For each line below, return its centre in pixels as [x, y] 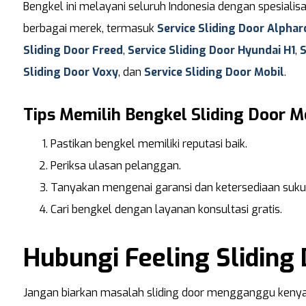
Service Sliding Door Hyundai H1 [211, 51]
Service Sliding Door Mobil [214, 72]
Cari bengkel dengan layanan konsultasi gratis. [166, 210]
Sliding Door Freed [73, 51]
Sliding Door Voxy [70, 72]
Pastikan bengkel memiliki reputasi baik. [149, 144]
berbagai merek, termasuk [90, 29]
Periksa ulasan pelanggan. [115, 166]
